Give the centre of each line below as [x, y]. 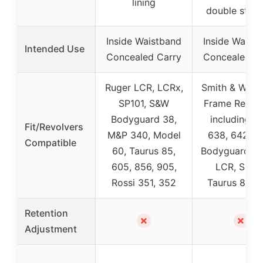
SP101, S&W [144, 103]
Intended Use [55, 49]
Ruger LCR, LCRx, [144, 87]
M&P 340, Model [144, 135]
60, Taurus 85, [144, 151]
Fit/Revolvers [54, 127]
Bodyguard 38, [144, 119]
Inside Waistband [144, 41]
